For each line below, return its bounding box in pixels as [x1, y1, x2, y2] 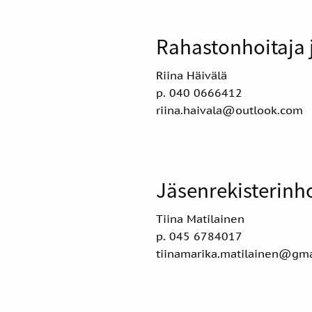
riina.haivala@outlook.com [156, 102, 303, 117]
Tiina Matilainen [156, 211, 244, 226]
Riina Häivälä [156, 68, 227, 82]
